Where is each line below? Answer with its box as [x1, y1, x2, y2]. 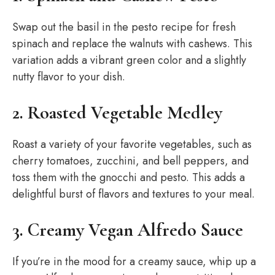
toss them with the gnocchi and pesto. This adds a [12, 169, 245, 185]
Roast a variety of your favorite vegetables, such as [12, 136, 252, 152]
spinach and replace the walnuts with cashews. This [12, 36, 252, 52]
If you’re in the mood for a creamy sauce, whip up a [12, 254, 256, 269]
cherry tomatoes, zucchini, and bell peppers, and [12, 153, 249, 169]
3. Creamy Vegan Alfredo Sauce [12, 219, 243, 241]
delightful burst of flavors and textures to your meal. [12, 186, 255, 202]
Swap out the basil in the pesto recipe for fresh [12, 19, 236, 35]
